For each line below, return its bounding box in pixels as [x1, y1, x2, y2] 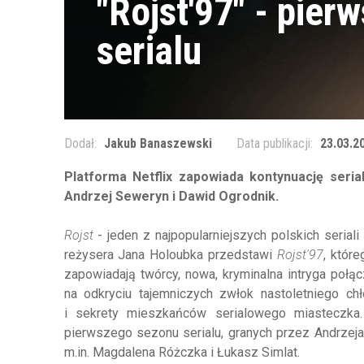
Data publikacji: [236, 136, 316, 152]
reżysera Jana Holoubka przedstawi [63, 247, 277, 263]
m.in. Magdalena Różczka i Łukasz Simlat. [63, 344, 300, 361]
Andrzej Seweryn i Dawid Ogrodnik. [63, 188, 279, 205]
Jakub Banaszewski [103, 136, 212, 152]
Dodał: [63, 136, 100, 152]
